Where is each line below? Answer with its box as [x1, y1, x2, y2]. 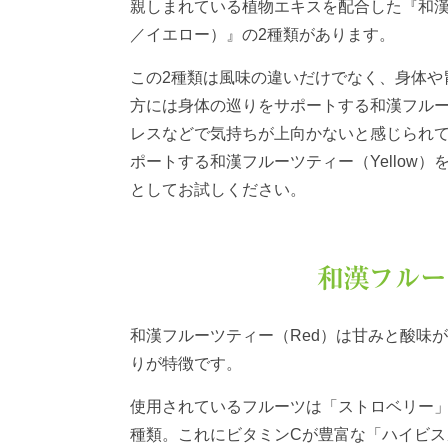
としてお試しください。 [130, 181, 306, 198]
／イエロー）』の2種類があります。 [130, 26, 395, 43]
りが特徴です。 [130, 355, 242, 372]
